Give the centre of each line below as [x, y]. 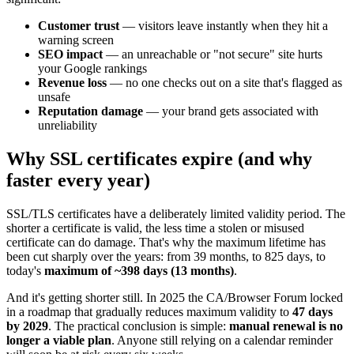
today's [25, 271]
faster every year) [78, 181]
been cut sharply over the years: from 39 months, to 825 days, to [166, 257]
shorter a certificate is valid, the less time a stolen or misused [155, 228]
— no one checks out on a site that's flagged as [224, 83]
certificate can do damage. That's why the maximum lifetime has [166, 243]
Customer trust [79, 26]
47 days [313, 312]
